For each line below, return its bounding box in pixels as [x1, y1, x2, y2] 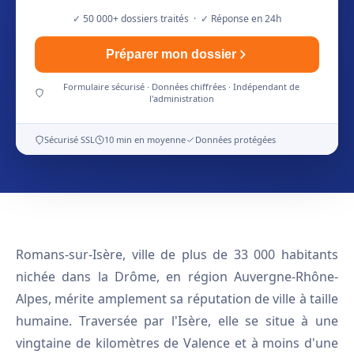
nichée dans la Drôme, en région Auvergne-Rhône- [16, 268, 338, 285]
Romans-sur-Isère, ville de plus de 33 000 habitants [16, 246, 338, 263]
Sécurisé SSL [44, 134, 95, 145]
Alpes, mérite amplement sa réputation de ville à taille [16, 290, 338, 307]
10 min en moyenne [104, 134, 186, 145]
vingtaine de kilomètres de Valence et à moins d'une [16, 334, 338, 352]
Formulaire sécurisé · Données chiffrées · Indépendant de [63, 81, 300, 92]
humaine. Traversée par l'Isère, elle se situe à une [16, 312, 338, 330]
